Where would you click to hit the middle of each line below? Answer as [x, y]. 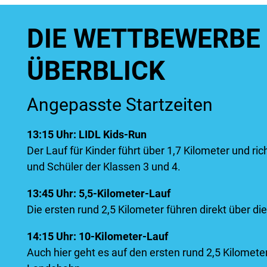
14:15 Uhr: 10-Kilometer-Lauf [97, 236]
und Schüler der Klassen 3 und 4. [104, 166]
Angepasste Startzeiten [120, 105]
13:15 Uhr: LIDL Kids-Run [87, 134]
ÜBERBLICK [96, 71]
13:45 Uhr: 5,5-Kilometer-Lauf [99, 193]
